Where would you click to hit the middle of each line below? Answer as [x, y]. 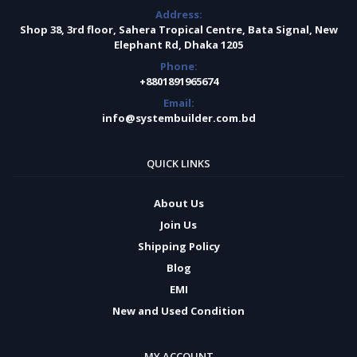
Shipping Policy [178, 247]
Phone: [178, 67]
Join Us [178, 225]
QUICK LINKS [178, 164]
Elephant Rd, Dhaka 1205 [178, 45]
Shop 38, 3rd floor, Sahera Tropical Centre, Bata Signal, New [178, 30]
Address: [178, 15]
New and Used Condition [178, 311]
